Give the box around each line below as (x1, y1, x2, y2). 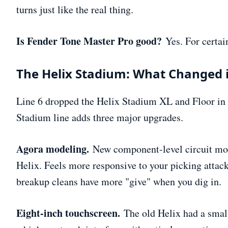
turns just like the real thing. (16, 2, 133, 16)
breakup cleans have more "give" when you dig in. (16, 174, 221, 188)
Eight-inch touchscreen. (16, 205, 120, 220)
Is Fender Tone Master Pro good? (16, 33, 162, 48)
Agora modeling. (16, 141, 89, 156)
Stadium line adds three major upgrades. (16, 110, 183, 124)
